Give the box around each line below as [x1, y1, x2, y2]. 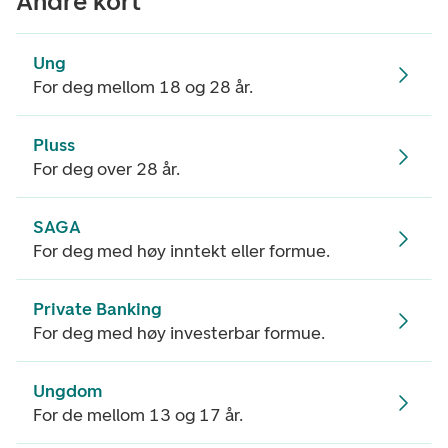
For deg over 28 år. [33, 158, 180, 180]
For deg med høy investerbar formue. [33, 322, 325, 344]
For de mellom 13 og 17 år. [33, 404, 243, 426]
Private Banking [33, 298, 162, 320]
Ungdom [33, 380, 102, 402]
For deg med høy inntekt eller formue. [33, 240, 330, 262]
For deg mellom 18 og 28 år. [33, 76, 253, 98]
